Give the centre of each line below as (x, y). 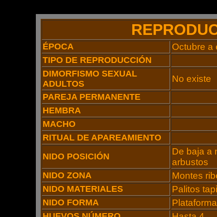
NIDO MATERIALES (83, 189)
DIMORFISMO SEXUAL (90, 74)
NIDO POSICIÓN (76, 156)
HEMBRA (62, 110)
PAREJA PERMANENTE (92, 97)
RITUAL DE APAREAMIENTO (102, 138)
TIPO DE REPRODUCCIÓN (97, 60)
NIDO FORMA (71, 202)
